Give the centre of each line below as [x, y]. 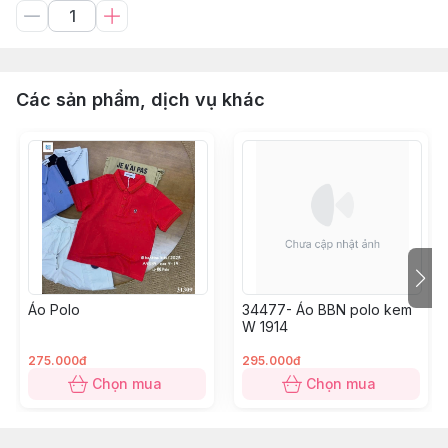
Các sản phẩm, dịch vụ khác [140, 99]
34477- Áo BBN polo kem [327, 309]
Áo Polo [54, 309]
